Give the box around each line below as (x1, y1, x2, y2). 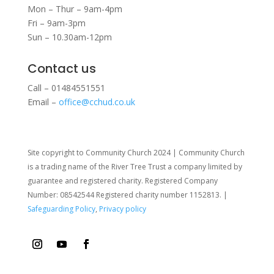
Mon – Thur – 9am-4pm (27, 3, 122, 15)
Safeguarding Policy (27, 204, 95, 215)
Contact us (27, 60, 96, 78)
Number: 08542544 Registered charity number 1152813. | (27, 190, 228, 201)
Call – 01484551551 (27, 82, 105, 94)
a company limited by (167, 161, 242, 172)
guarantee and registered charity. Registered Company (27, 176, 218, 187)
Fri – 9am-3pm (27, 17, 86, 29)
